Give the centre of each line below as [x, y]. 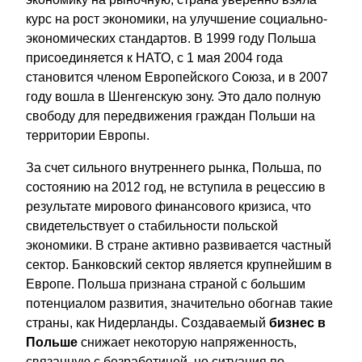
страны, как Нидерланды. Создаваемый [147, 322]
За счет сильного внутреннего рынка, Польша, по [174, 167]
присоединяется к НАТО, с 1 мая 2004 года [154, 57]
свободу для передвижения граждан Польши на [170, 116]
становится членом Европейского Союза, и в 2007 [177, 77]
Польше [52, 342]
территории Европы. [88, 135]
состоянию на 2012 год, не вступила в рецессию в [176, 187]
